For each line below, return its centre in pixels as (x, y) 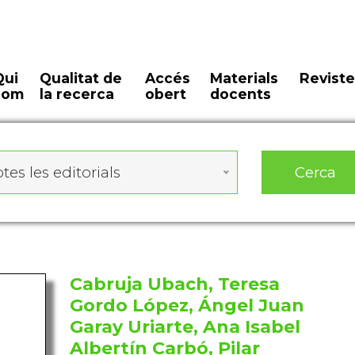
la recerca (77, 94)
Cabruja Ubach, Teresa (174, 284)
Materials (244, 78)
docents (240, 94)
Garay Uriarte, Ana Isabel (185, 327)
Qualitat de (81, 78)
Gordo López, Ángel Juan (187, 305)
